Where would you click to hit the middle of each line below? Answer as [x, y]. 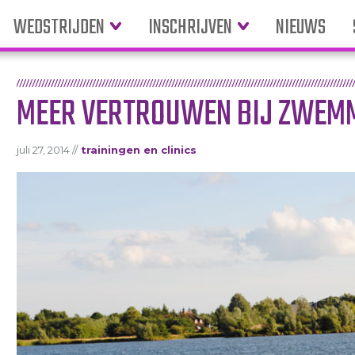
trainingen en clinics [138, 150]
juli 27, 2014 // [47, 150]
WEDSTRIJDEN [59, 28]
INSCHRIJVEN [191, 28]
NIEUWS [301, 28]
